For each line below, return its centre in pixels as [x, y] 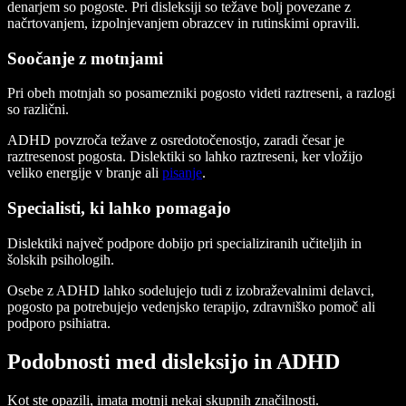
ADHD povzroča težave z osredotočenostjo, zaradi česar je [176, 140]
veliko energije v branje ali [85, 173]
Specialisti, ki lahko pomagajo [119, 208]
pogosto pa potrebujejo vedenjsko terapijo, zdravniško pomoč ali [191, 306]
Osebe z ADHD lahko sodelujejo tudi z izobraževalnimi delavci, [191, 290]
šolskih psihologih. [61, 259]
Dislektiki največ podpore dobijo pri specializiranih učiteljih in [184, 243]
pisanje [182, 173]
